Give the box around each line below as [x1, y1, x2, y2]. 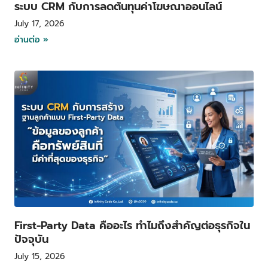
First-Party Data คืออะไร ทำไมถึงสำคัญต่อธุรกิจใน [14, 217, 250, 234]
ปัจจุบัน [14, 231, 48, 248]
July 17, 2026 [14, 17, 65, 31]
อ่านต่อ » [14, 33, 48, 47]
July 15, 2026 [14, 250, 65, 263]
